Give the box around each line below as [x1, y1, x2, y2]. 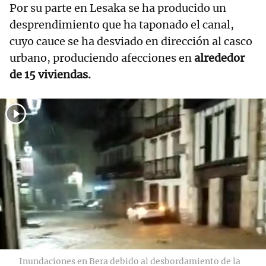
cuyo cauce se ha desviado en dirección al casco [9, 34, 252, 48]
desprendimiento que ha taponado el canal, [9, 17, 234, 31]
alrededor [194, 50, 245, 65]
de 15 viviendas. [9, 67, 91, 81]
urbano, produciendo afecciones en [9, 50, 194, 65]
